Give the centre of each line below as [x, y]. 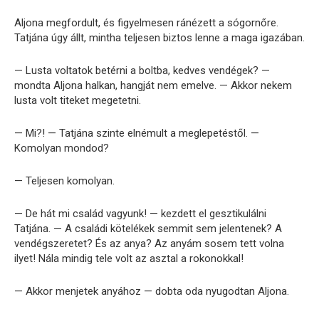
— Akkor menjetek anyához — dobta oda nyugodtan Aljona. [152, 292]
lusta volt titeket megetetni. [78, 101]
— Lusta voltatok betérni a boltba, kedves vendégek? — [142, 71]
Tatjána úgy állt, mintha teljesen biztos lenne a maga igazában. [159, 38]
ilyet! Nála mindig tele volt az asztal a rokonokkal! [129, 259]
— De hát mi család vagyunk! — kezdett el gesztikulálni [140, 214]
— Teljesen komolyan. [64, 181]
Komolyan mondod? [62, 148]
